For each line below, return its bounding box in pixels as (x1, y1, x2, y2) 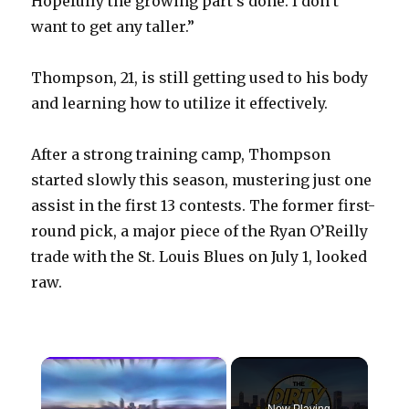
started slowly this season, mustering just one (31, 171, 372, 190)
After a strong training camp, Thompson (31, 145, 331, 164)
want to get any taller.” (31, 17, 195, 37)
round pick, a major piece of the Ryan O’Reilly (31, 222, 369, 241)
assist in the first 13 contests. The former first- (31, 196, 376, 215)
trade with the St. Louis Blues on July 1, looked (31, 247, 368, 267)
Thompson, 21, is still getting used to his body (31, 68, 369, 88)
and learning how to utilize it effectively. (31, 94, 329, 113)
